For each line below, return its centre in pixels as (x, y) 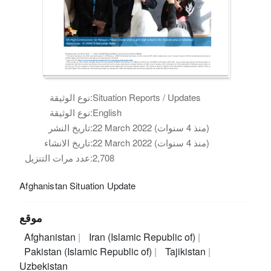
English (107, 112)
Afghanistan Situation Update (78, 185)
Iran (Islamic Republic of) (143, 237)
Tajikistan (186, 251)
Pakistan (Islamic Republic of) (90, 251)
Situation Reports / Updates (147, 97)
